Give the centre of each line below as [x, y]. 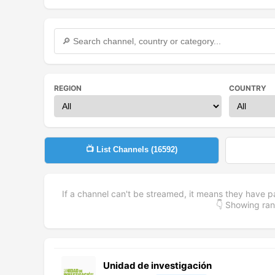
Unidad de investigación [157, 265]
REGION [68, 88]
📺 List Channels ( [120, 149]
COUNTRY [248, 88]
